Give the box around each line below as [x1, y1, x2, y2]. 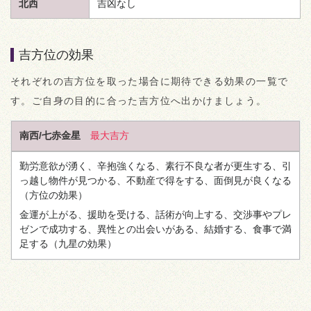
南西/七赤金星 [19, 130, 81, 141]
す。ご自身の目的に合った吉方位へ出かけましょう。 [10, 94, 267, 106]
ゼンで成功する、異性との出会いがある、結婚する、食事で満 [19, 224, 292, 235]
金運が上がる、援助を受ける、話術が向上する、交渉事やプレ [19, 209, 292, 220]
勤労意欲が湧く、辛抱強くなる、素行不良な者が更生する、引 [19, 160, 292, 171]
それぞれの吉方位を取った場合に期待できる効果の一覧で [10, 75, 289, 87]
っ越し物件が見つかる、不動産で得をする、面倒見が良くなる [19, 175, 292, 186]
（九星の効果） [48, 238, 117, 249]
